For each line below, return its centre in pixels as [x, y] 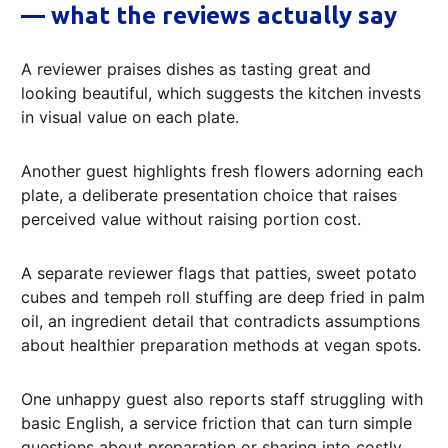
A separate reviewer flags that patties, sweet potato [219, 272]
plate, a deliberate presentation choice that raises [209, 194]
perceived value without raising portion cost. [191, 218]
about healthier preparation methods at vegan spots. [221, 344]
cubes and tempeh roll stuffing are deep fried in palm [223, 296]
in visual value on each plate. [130, 116]
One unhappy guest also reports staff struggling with [222, 398]
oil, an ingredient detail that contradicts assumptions [220, 320]
